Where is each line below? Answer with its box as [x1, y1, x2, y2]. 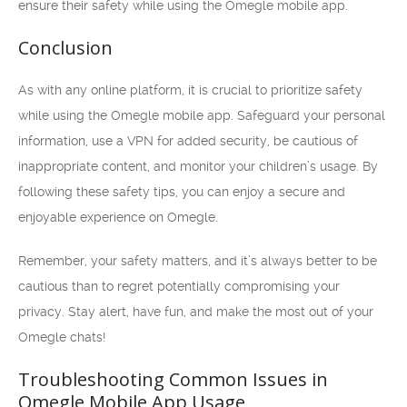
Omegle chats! [18, 330, 105, 344]
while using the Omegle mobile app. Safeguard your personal [18, 108, 385, 123]
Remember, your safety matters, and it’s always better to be [18, 253, 377, 268]
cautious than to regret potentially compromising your [18, 279, 340, 293]
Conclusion [18, 35, 113, 60]
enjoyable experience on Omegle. [18, 210, 218, 224]
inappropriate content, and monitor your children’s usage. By [18, 159, 378, 174]
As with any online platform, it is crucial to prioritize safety [18, 83, 362, 97]
